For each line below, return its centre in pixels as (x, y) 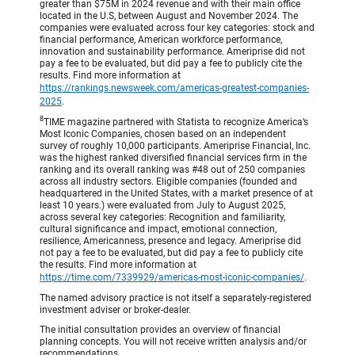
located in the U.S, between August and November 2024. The (169, 15)
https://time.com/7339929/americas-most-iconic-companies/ (172, 277)
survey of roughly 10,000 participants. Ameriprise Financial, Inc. (175, 145)
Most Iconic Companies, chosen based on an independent (163, 134)
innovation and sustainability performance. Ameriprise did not (172, 51)
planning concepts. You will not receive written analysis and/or (173, 341)
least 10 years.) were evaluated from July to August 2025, (162, 205)
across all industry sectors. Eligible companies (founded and (168, 181)
